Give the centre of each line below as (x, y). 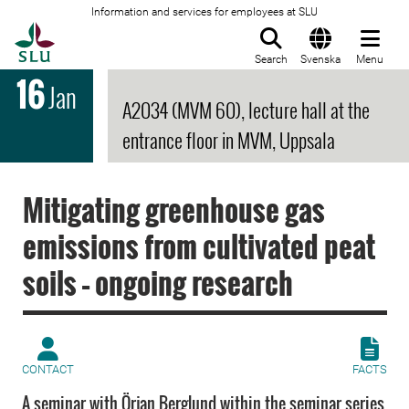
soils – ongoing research (158, 283)
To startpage (100, 32)
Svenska (320, 59)
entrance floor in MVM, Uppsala (229, 140)
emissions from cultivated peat (199, 246)
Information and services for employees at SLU (204, 12)
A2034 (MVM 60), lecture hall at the (246, 110)
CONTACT (48, 369)
